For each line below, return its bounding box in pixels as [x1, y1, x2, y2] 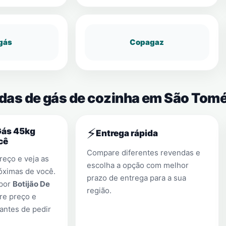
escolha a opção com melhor [87, 160, 189, 170]
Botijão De [12, 179, 50, 189]
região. [87, 186, 111, 195]
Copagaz [130, 37, 164, 47]
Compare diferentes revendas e [87, 148, 200, 157]
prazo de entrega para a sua [87, 173, 186, 183]
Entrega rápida [96, 128, 158, 138]
